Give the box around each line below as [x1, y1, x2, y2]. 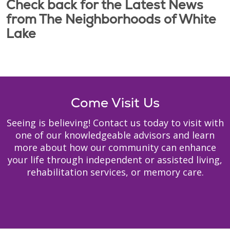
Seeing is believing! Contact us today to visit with [6, 117, 224, 129]
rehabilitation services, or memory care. [26, 166, 204, 178]
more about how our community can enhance [14, 141, 216, 154]
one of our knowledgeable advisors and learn [15, 129, 215, 141]
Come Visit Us [70, 94, 160, 111]
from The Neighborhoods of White [6, 11, 216, 27]
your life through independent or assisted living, [8, 154, 222, 166]
